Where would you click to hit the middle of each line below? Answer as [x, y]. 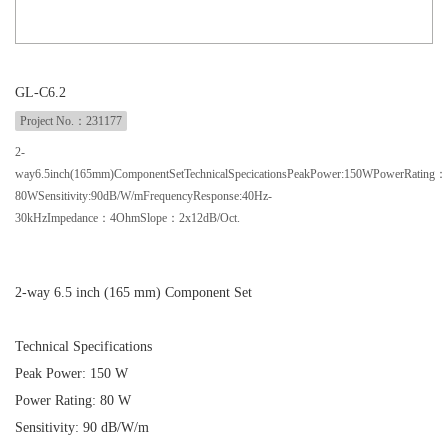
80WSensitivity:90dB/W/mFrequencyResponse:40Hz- [143, 196]
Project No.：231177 [71, 121]
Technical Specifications [83, 346]
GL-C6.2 [40, 92]
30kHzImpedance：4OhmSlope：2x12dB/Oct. [127, 218]
